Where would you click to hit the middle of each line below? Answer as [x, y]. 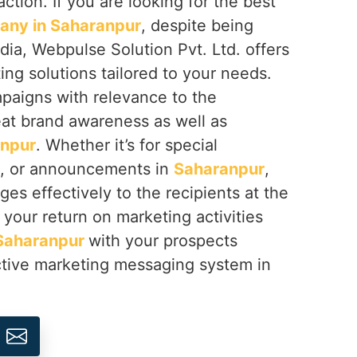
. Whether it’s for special [127, 145]
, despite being [197, 25]
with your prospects [163, 241]
